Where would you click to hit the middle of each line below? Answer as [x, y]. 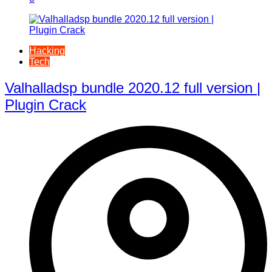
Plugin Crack [46, 105]
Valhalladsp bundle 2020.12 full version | [133, 88]
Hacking [47, 51]
